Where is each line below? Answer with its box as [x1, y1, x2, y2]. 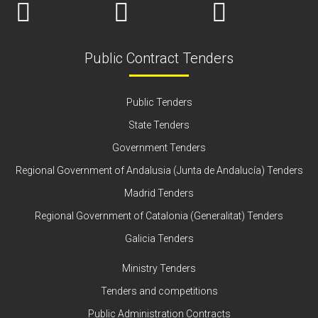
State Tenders [128, 119, 190, 131]
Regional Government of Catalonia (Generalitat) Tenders [35, 210, 283, 221]
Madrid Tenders [124, 187, 194, 199]
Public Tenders [126, 97, 192, 108]
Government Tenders [112, 142, 206, 153]
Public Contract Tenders [84, 50, 234, 67]
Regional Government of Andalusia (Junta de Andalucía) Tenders [15, 165, 303, 176]
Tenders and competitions [100, 285, 218, 297]
